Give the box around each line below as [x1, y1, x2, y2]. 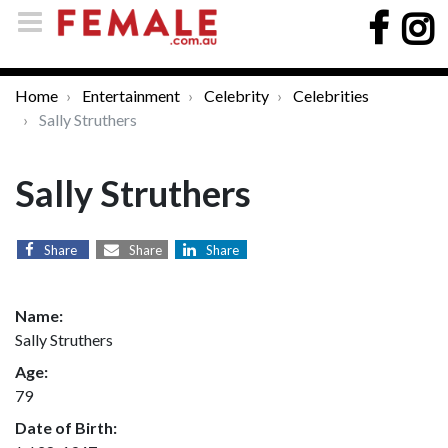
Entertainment [82, 86, 180, 105]
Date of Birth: [15, 418, 117, 437]
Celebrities [293, 86, 369, 105]
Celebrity [204, 86, 269, 105]
